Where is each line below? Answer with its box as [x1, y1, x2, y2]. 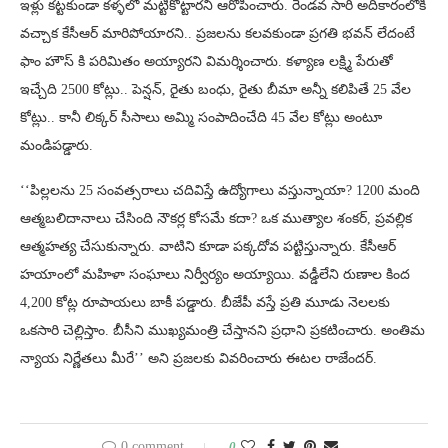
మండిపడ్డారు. [20, 137, 93, 153]
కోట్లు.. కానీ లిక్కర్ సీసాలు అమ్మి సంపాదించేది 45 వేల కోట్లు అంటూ [20, 109, 382, 125]
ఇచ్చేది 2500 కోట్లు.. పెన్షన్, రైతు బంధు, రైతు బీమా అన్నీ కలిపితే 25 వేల [20, 81, 411, 97]
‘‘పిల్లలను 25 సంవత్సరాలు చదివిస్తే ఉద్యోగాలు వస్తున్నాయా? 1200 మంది [20, 182, 420, 198]
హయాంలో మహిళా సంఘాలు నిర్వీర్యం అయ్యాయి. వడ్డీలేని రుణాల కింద [20, 266, 410, 282]
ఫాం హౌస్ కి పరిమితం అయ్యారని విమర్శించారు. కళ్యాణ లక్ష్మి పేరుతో [20, 53, 393, 69]
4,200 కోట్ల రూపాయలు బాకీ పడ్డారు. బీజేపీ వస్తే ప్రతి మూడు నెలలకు [20, 294, 390, 310]
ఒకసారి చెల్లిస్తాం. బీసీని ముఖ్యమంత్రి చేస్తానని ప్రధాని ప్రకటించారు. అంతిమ [20, 322, 425, 338]
